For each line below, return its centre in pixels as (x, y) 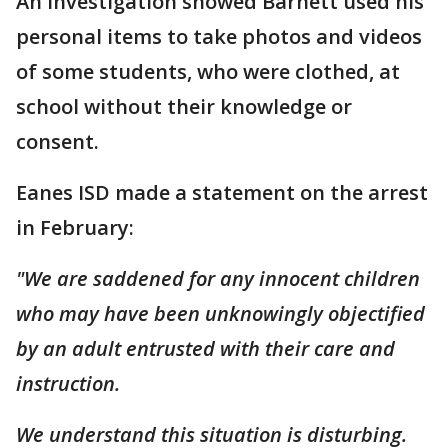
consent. (60, 141)
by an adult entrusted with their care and (205, 348)
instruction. (68, 383)
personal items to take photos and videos (219, 36)
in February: (77, 227)
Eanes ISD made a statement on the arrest (222, 192)
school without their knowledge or (184, 106)
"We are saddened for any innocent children (218, 278)
